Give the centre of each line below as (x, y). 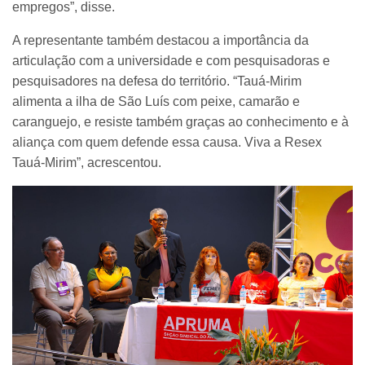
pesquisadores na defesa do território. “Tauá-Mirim (157, 81)
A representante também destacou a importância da (161, 40)
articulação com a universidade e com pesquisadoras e (171, 60)
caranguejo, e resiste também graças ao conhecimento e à (180, 121)
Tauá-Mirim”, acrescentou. (87, 162)
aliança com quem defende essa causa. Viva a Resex (167, 142)
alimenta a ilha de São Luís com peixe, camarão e (156, 101)
